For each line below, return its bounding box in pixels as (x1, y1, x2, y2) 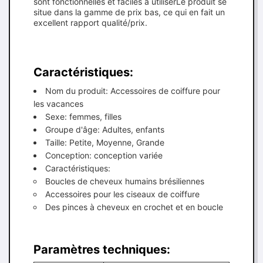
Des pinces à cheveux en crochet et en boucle (45, 202, 223, 212)
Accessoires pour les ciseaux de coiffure (45, 189, 200, 199)
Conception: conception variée (45, 150, 163, 160)
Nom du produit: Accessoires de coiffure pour (45, 86, 220, 96)
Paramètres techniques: (33, 242, 170, 257)
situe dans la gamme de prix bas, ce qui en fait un (33, 7, 225, 17)
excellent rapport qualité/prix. (33, 18, 147, 28)
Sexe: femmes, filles (45, 112, 122, 122)
